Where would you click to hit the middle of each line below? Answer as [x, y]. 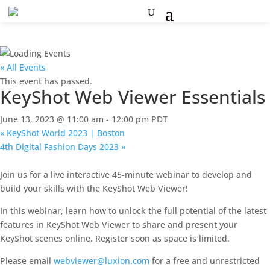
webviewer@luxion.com [102, 261]
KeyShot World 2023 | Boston [64, 133]
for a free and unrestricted [205, 261]
